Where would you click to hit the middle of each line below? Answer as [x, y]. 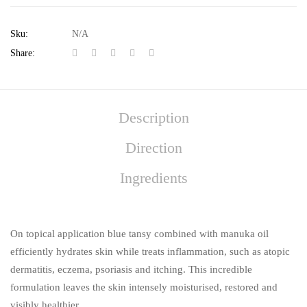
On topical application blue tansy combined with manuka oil [139, 233]
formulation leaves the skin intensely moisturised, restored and [144, 287]
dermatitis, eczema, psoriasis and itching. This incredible [131, 269]
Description [153, 117]
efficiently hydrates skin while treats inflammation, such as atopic [150, 251]
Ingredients [153, 177]
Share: [23, 53]
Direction [153, 147]
